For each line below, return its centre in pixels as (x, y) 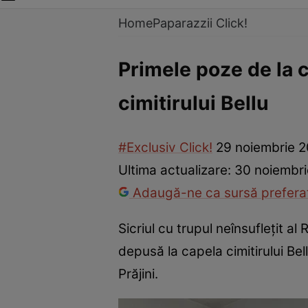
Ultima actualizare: (176, 170)
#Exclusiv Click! (165, 148)
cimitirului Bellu (194, 103)
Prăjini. (140, 274)
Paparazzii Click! (200, 23)
